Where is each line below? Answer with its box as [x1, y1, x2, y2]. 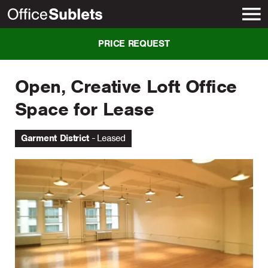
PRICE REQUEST [98, 38, 170, 50]
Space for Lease [15, 98, 154, 121]
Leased [96, 132, 126, 144]
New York [29, 34, 70, 47]
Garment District [21, 132, 90, 144]
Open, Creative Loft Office [15, 75, 237, 98]
